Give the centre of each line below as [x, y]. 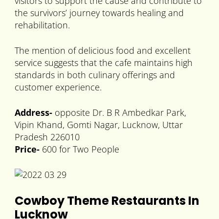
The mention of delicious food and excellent [103, 51]
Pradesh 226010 [47, 137]
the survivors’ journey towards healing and [99, 13]
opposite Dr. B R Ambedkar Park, [119, 113]
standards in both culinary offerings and [95, 75]
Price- [28, 149]
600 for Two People [81, 149]
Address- [33, 113]
